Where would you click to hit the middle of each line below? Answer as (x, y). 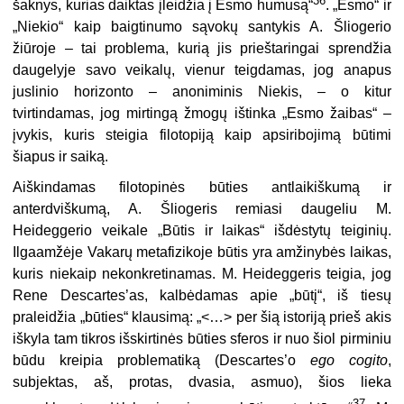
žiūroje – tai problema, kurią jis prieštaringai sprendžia (202, 49)
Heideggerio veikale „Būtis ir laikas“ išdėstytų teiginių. (202, 231)
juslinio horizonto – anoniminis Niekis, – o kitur (202, 92)
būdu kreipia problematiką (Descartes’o (161, 361)
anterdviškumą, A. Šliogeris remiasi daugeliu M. (202, 209)
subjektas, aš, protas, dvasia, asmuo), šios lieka (202, 382)
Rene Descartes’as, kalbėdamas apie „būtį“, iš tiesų (202, 296)
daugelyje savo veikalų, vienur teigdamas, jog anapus (202, 70)
